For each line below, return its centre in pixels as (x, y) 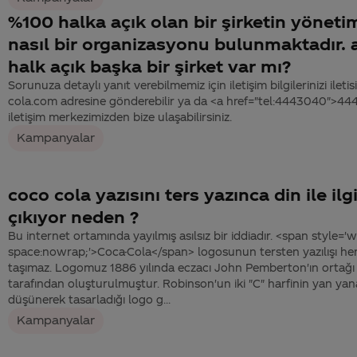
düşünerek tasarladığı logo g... (89, 299)
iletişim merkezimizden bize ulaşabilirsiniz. (120, 117)
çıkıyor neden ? (73, 216)
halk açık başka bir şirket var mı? (149, 67)
